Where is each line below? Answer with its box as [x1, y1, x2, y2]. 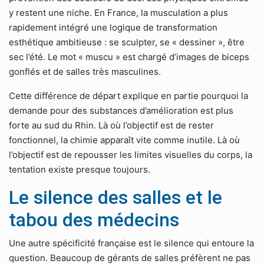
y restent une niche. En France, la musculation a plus [9, 7, 228, 18]
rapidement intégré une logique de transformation [9, 22, 217, 33]
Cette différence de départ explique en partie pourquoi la [9, 90, 248, 101]
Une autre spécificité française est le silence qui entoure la [9, 237, 254, 249]
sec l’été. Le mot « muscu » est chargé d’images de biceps [9, 51, 249, 62]
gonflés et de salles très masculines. [9, 66, 161, 77]
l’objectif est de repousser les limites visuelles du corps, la [9, 149, 252, 160]
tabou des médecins [9, 209, 179, 231]
